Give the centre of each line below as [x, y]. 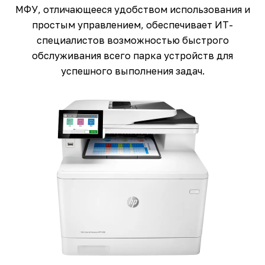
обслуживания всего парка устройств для [132, 56]
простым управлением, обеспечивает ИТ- [132, 25]
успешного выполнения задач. [132, 71]
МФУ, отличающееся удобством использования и [132, 10]
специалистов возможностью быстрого [132, 41]
